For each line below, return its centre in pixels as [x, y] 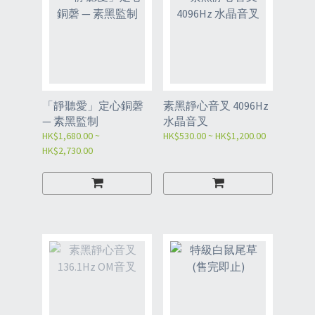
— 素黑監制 [70, 121]
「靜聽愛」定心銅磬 [93, 105]
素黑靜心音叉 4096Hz [216, 105]
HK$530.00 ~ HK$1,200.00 [214, 135]
